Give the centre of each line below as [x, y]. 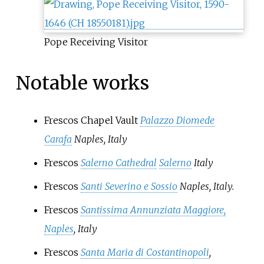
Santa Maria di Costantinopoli [145, 252]
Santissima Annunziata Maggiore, [153, 209]
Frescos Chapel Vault [92, 120]
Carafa [58, 139]
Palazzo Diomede [177, 120]
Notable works [82, 83]
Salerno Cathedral [118, 162]
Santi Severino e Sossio [129, 186]
